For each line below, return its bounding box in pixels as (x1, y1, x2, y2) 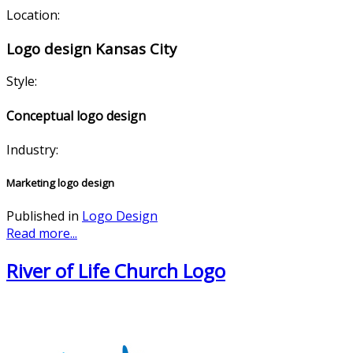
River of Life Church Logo (6, 258, 225, 284)
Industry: (6, 140, 58, 158)
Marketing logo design (6, 175, 114, 190)
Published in (6, 207, 79, 225)
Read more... (6, 225, 77, 243)
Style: (6, 72, 37, 91)
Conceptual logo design (6, 106, 146, 124)
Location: (6, 6, 60, 24)
